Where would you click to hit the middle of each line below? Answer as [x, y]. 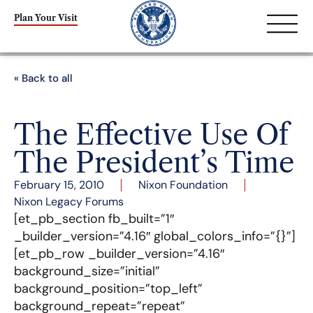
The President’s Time [154, 162]
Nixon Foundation [183, 185]
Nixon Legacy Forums [69, 202]
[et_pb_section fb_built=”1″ [94, 219]
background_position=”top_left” [108, 289]
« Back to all [43, 78]
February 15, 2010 [59, 185]
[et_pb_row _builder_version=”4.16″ [119, 254]
